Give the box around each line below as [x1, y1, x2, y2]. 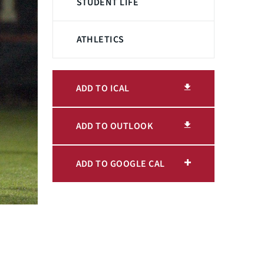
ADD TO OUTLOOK [75, 120, 154, 133]
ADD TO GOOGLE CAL [75, 157, 165, 171]
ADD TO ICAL [75, 82, 130, 95]
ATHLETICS [76, 33, 124, 47]
